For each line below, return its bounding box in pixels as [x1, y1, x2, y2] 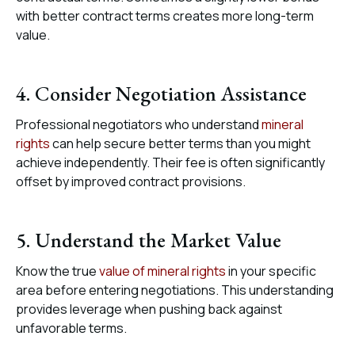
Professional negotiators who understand [16, 116, 259, 133]
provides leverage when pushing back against [16, 300, 282, 318]
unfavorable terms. [16, 319, 127, 337]
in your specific [226, 262, 316, 280]
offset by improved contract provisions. [16, 173, 246, 190]
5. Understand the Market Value [16, 227, 281, 254]
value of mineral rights [97, 262, 226, 280]
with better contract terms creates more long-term [16, 7, 314, 25]
